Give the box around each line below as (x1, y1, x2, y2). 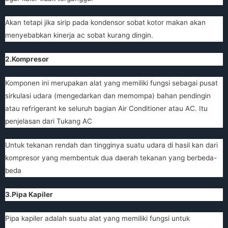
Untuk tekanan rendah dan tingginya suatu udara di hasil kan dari (5, 140, 218, 149)
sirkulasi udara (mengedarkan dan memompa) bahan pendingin (5, 92, 211, 100)
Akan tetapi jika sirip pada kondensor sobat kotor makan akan (5, 18, 206, 27)
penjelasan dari (5, 117, 56, 125)
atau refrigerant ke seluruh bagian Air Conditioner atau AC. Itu (5, 104, 208, 112)
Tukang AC (56, 117, 92, 125)
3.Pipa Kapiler (5, 190, 53, 198)
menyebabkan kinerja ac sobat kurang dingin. (5, 31, 153, 40)
